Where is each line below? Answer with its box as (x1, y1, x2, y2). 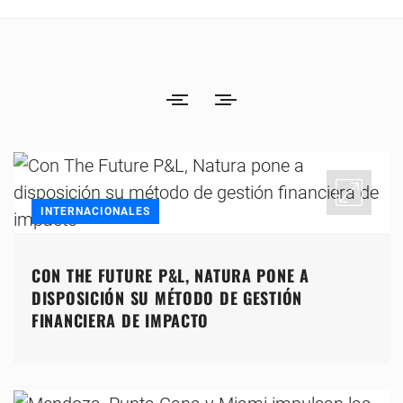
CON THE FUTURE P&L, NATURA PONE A (31, 264, 309, 288)
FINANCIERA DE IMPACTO (31, 309, 210, 333)
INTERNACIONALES (40, 205, 150, 219)
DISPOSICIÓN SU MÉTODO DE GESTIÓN (31, 286, 303, 310)
